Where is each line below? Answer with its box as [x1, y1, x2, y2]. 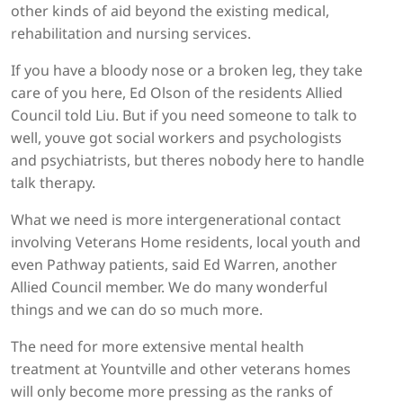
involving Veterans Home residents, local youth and [11, 232, 361, 253]
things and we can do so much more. [11, 300, 263, 320]
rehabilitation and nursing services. [11, 23, 251, 44]
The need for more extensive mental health [11, 336, 304, 357]
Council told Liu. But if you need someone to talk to [11, 105, 357, 126]
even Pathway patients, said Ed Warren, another [11, 255, 337, 275]
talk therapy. [11, 173, 95, 193]
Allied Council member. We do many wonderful [11, 277, 327, 298]
